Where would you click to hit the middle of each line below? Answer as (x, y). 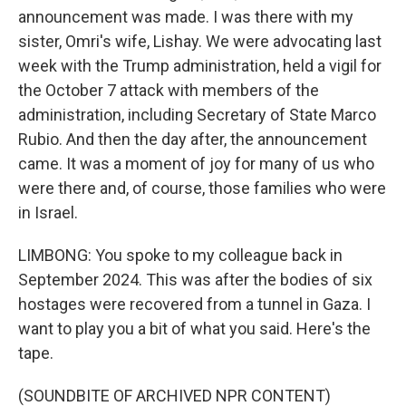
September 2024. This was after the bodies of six (195, 280)
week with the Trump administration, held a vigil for (200, 66)
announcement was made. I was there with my (186, 17)
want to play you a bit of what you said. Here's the (194, 329)
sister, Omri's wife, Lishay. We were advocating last (200, 41)
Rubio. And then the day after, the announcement (193, 139)
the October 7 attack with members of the (169, 90)
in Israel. (48, 213)
